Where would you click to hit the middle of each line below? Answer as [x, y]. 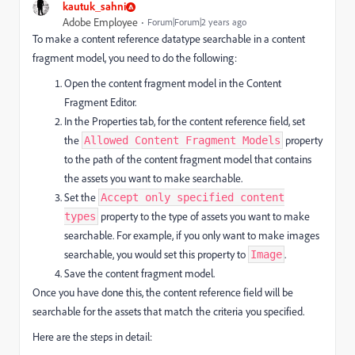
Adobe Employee [100, 22]
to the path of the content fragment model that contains [188, 159]
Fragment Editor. [100, 102]
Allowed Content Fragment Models [182, 140]
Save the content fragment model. [139, 273]
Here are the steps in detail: [92, 337]
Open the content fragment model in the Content [173, 83]
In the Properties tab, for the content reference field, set [185, 121]
